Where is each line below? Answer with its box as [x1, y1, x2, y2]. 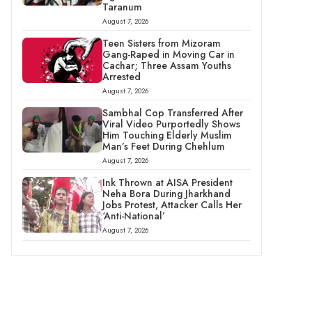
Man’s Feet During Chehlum [102, 139, 225, 153]
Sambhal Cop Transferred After [102, 106, 243, 120]
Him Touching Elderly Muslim [102, 128, 232, 142]
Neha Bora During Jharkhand [102, 187, 231, 201]
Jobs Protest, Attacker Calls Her [102, 198, 242, 212]
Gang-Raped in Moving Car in [102, 47, 235, 61]
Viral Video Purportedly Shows [102, 117, 240, 131]
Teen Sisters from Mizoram [102, 36, 221, 50]
